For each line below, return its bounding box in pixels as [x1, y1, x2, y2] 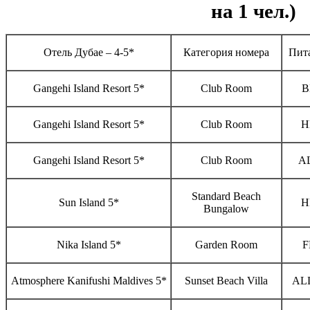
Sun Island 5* [58, 197, 119, 209]
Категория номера [183, 46, 269, 59]
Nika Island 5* [56, 239, 121, 251]
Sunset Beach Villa [185, 275, 268, 287]
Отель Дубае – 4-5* [43, 46, 134, 59]
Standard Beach [192, 190, 261, 203]
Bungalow [203, 203, 249, 215]
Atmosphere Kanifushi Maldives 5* [10, 275, 167, 287]
